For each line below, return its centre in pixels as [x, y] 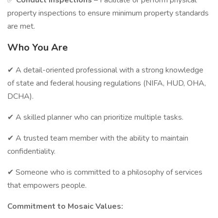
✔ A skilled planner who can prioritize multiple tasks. [95, 117]
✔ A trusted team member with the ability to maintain [98, 138]
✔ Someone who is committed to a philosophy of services [105, 172]
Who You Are [37, 47]
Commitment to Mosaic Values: [65, 206]
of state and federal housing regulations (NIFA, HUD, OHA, [107, 83]
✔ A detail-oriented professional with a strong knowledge [105, 70]
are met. [21, 26]
